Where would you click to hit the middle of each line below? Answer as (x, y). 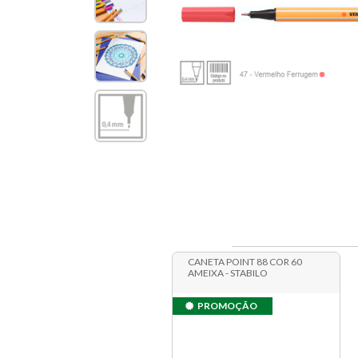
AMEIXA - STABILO (227, 273)
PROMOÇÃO (227, 306)
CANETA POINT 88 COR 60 (245, 262)
